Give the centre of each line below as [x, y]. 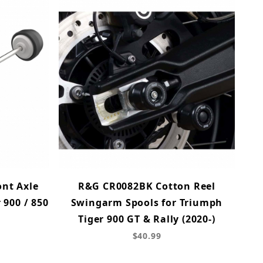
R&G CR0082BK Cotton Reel [147, 186]
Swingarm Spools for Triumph [147, 202]
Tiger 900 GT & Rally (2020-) [147, 219]
